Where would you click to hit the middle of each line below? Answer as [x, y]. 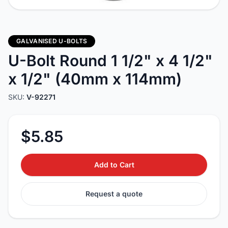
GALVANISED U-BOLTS [52, 41]
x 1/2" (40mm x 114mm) [95, 79]
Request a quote [114, 194]
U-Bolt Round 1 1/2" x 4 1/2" [110, 61]
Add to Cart [114, 165]
